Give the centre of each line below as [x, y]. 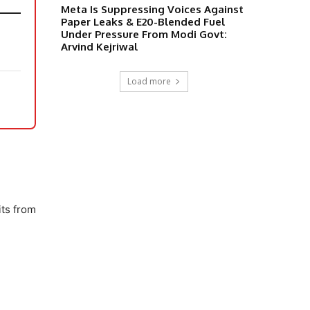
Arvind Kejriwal [99, 46]
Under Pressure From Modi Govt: [144, 34]
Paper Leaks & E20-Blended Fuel [143, 21]
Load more [149, 81]
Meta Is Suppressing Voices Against [152, 9]
